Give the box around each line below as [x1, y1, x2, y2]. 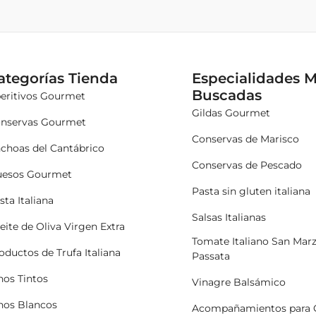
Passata [192, 249, 231, 262]
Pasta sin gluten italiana [192, 184, 311, 197]
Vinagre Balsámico [192, 275, 286, 288]
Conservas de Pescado [192, 158, 303, 171]
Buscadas [192, 86, 262, 104]
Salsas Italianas [192, 210, 267, 224]
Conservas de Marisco [192, 132, 300, 145]
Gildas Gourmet [192, 106, 271, 119]
